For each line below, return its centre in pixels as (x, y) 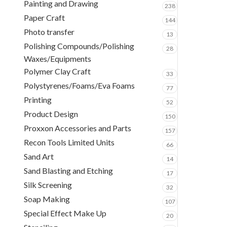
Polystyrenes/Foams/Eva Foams (79, 85)
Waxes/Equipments (58, 59)
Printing (38, 100)
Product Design (51, 114)
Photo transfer (49, 32)
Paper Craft (44, 17)
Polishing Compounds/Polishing (79, 46)
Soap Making (47, 199)
